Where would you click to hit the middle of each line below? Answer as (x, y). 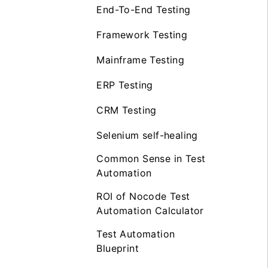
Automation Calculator (150, 210)
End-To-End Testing (144, 9)
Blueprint (118, 248)
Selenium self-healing (147, 135)
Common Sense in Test (151, 158)
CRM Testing (127, 110)
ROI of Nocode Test (143, 196)
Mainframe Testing (141, 60)
